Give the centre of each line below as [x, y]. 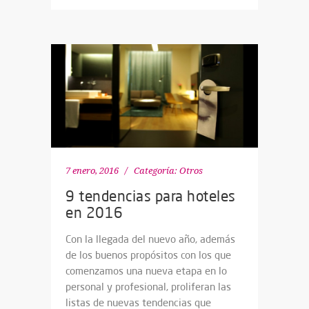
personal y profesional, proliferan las [148, 287]
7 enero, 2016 [92, 171]
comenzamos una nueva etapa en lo [146, 271]
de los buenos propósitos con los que [148, 255]
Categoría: [156, 171]
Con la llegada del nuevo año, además [150, 239]
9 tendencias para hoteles [151, 196]
